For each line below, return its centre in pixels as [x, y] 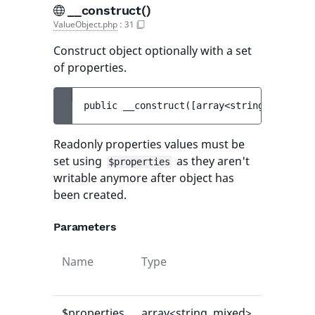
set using [79, 161]
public [103, 105]
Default [288, 262]
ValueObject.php [85, 24]
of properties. [90, 67]
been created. [90, 195]
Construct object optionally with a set [153, 51]
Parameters [85, 227]
